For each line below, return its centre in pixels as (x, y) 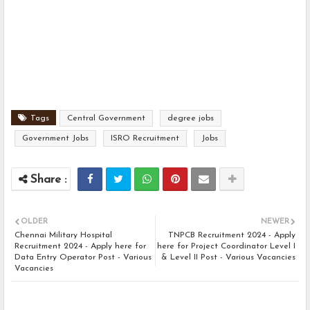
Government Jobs (55, 139)
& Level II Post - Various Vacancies (228, 258)
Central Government (106, 119)
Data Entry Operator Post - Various (83, 258)
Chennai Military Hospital (63, 236)
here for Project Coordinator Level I (226, 247)
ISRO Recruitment (145, 139)
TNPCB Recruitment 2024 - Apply (232, 236)
